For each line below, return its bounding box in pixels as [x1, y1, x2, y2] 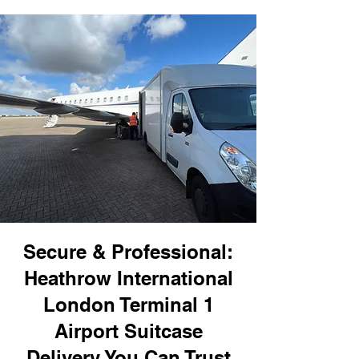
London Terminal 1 [42, 293, 214, 316]
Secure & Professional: [23, 240, 233, 263]
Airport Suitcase [54, 320, 203, 342]
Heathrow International [23, 267, 233, 289]
